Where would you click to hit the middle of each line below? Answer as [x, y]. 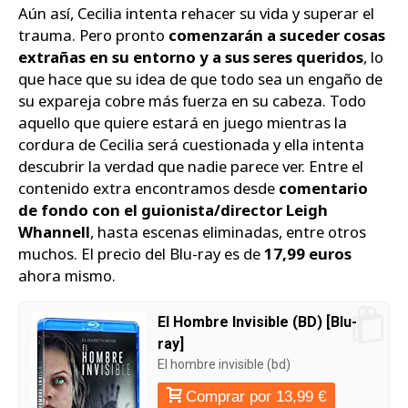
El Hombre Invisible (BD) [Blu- [257, 322]
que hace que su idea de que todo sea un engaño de [200, 78]
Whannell [54, 231]
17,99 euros [308, 253]
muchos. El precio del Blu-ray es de [141, 253]
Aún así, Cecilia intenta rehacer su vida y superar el [196, 13]
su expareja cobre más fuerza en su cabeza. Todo [192, 100]
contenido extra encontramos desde [148, 188]
